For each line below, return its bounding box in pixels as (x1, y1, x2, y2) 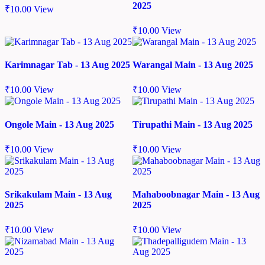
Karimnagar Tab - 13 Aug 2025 (5, 60, 130, 70)
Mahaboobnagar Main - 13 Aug (132, 189, 260, 200)
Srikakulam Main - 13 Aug (5, 189, 112, 200)
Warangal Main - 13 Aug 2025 (132, 60, 253, 70)
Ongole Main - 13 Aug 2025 (5, 119, 114, 130)
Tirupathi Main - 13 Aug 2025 (132, 119, 253, 130)
